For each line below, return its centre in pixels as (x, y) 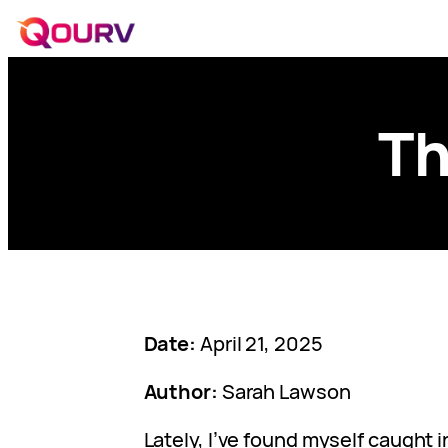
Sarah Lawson (284, 391)
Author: (180, 391)
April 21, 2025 (259, 343)
